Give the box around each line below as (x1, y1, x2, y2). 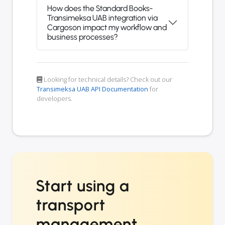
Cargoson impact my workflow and (47, 23, 167, 33)
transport (36, 195, 105, 215)
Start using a (36, 176, 130, 196)
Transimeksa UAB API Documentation (37, 84, 148, 94)
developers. (37, 94, 72, 103)
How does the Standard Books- (47, 4, 153, 14)
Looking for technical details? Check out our (42, 75, 172, 84)
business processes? (47, 32, 118, 42)
